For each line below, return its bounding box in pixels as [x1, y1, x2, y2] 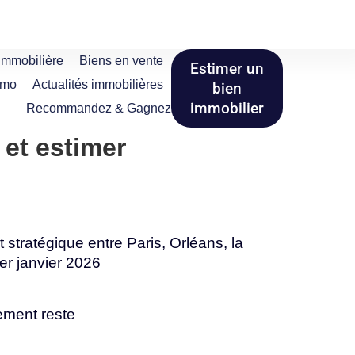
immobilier [190, 99, 265, 117]
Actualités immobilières [32, 78, 164, 91]
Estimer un [190, 59, 265, 78]
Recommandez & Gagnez [26, 101, 172, 115]
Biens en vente [79, 54, 164, 67]
